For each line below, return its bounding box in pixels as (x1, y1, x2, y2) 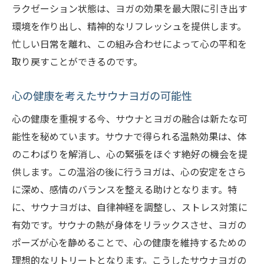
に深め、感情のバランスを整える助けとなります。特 (12, 182, 237, 197)
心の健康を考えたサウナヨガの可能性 (12, 88, 192, 104)
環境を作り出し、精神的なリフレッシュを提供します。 (12, 19, 246, 34)
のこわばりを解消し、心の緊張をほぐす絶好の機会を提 (12, 147, 247, 161)
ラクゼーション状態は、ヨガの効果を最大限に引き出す (12, 1, 247, 16)
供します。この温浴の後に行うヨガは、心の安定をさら (12, 164, 246, 179)
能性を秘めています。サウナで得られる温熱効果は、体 (12, 129, 246, 144)
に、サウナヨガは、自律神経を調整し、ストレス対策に (12, 200, 247, 214)
